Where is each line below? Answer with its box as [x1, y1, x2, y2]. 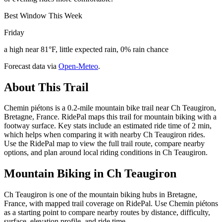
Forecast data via [4, 61, 56, 70]
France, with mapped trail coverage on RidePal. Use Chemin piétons [4, 199, 218, 208]
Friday [4, 28, 24, 37]
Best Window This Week [4, 11, 82, 20]
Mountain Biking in [4, 167, 107, 180]
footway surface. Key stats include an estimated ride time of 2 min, [4, 121, 212, 130]
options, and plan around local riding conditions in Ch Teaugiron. [4, 148, 208, 157]
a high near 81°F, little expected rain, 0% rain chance [4, 45, 168, 54]
